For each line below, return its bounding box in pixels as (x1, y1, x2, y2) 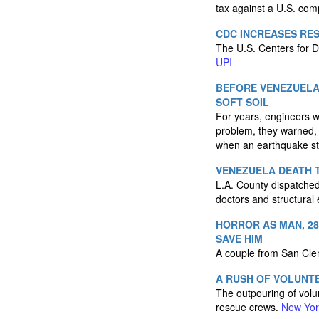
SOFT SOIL (216, 95, 269, 109)
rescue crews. (216, 300, 281, 314)
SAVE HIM (216, 231, 263, 246)
